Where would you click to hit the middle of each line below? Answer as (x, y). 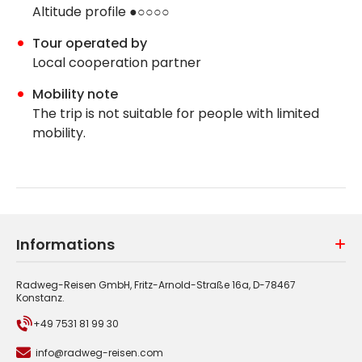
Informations (65, 244)
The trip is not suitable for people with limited (176, 113)
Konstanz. (40, 297)
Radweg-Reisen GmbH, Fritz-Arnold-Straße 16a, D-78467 (156, 284)
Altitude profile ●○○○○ (101, 11)
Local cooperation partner (117, 62)
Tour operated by (90, 43)
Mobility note (75, 94)
